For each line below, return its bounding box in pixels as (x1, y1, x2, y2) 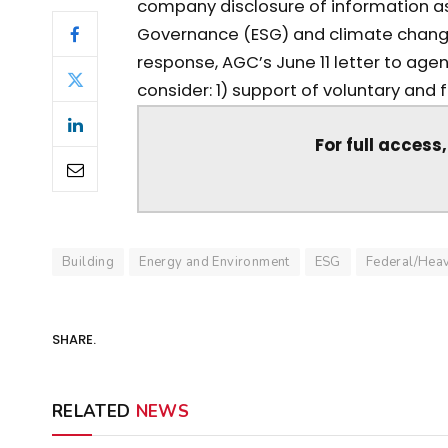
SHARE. (52, 330, 96, 350)
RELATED (52, 399, 136, 423)
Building (62, 252, 115, 271)
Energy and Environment (139, 252, 290, 271)
